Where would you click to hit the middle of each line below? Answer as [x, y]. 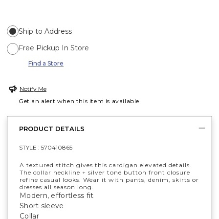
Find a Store [46, 63]
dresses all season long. [57, 187]
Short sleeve [42, 206]
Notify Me [33, 88]
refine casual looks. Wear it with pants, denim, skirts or [109, 179]
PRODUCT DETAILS [52, 129]
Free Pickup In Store [54, 48]
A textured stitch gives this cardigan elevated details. [106, 165]
